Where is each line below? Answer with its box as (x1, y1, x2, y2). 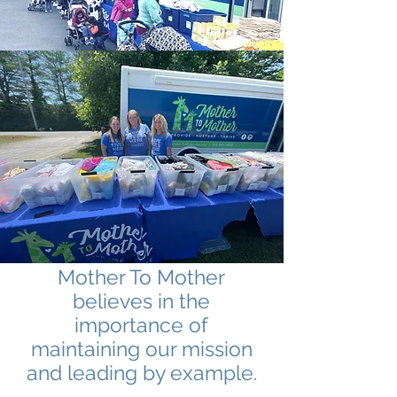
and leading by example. (26, 361, 257, 385)
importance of (74, 313, 208, 337)
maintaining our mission (30, 337, 253, 361)
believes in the (73, 289, 210, 313)
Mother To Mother (58, 265, 225, 289)
